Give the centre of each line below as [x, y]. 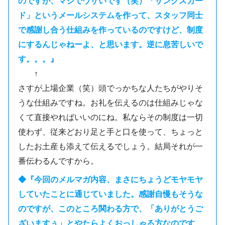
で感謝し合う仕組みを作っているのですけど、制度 [110, 29]
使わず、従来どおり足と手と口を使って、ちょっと [110, 131]
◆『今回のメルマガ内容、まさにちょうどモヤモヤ [110, 180]
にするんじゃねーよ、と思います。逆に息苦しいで [110, 44]
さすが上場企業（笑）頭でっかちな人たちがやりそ [110, 88]
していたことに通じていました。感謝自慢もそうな [110, 194]
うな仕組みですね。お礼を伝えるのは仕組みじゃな [110, 102]
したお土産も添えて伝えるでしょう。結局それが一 [110, 146]
